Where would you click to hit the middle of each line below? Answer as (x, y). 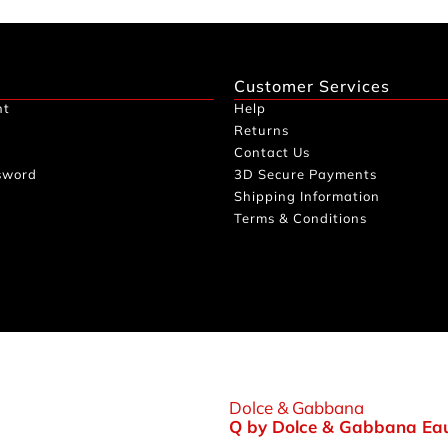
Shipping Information (307, 195)
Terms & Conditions (300, 217)
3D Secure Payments (305, 173)
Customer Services (312, 85)
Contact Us (272, 151)
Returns (261, 129)
